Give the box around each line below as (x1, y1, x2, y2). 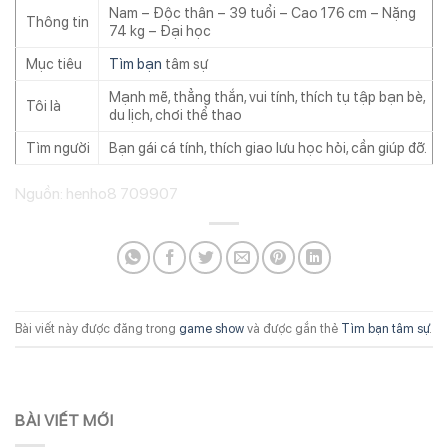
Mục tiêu (26, 55, 82, 72)
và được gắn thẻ (244, 320, 341, 336)
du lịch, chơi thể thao (109, 106, 242, 123)
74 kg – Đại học (109, 22, 211, 39)
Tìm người (26, 139, 90, 156)
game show (179, 320, 244, 336)
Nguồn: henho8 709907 (15, 184, 178, 203)
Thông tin (26, 13, 89, 30)
